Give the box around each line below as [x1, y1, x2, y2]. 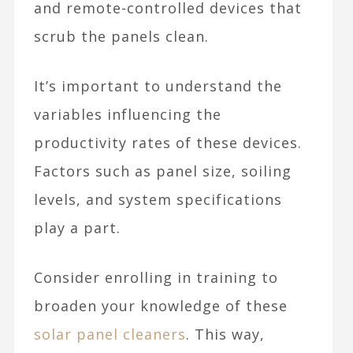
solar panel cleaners [33, 325, 186, 344]
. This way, [185, 325, 265, 344]
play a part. [33, 218, 121, 238]
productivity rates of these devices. [33, 133, 302, 153]
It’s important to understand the [33, 76, 282, 96]
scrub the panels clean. [33, 27, 209, 46]
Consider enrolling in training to [33, 268, 278, 288]
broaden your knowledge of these [33, 296, 288, 316]
